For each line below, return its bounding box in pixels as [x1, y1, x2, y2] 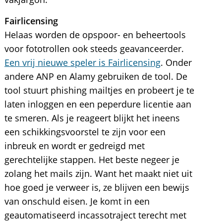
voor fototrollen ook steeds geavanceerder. [4, 43, 184, 55]
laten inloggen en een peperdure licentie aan [4, 98, 191, 110]
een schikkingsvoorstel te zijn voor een [4, 126, 166, 138]
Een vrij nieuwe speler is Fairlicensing [4, 56, 161, 68]
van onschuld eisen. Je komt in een [4, 195, 150, 207]
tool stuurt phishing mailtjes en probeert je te [4, 84, 194, 96]
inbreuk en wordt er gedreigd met [4, 140, 145, 152]
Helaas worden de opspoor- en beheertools [4, 29, 186, 41]
